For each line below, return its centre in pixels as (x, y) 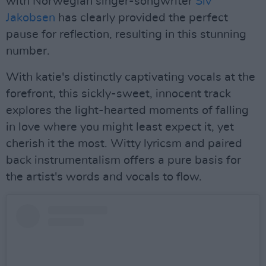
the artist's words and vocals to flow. (104, 177)
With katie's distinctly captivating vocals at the (131, 77)
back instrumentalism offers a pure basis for (123, 160)
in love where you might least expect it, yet (120, 127)
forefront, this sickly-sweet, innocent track (118, 94)
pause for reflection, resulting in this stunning (126, 34)
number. (28, 51)
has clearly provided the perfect (142, 18)
